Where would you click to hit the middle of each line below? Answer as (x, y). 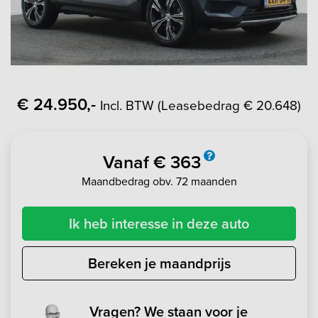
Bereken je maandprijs (159, 263)
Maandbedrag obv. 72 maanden (159, 181)
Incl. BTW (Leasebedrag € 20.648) (201, 105)
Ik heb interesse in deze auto (159, 223)
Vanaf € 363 (152, 161)
